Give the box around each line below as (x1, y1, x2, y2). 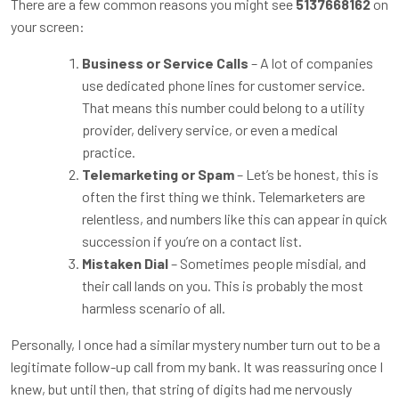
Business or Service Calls (82, 53, 248, 71)
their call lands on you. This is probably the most (82, 276, 363, 294)
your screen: (11, 17, 85, 35)
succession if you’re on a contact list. (82, 232, 302, 249)
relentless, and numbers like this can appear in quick (82, 209, 387, 227)
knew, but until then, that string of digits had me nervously (11, 379, 352, 397)
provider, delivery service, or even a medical (82, 120, 338, 138)
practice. (82, 142, 135, 160)
